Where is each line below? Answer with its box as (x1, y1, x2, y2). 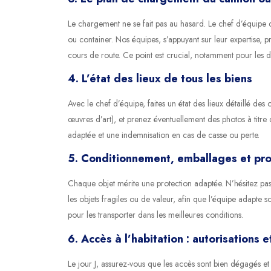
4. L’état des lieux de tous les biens (68, 70, 252, 87)
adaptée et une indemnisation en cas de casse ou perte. (68, 128, 260, 141)
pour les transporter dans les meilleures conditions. (68, 209, 243, 221)
